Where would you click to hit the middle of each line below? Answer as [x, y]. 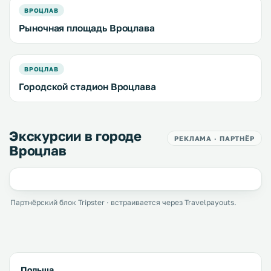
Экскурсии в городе [76, 136]
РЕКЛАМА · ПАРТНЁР [214, 138]
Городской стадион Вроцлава [87, 87]
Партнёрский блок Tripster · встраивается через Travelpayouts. [123, 202]
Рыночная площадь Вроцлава [87, 28]
